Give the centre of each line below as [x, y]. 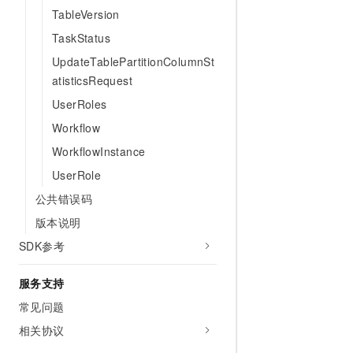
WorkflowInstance [99, 151]
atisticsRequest [93, 80]
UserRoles [80, 104]
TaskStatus [81, 38]
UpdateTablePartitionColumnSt [134, 61]
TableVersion [86, 14]
